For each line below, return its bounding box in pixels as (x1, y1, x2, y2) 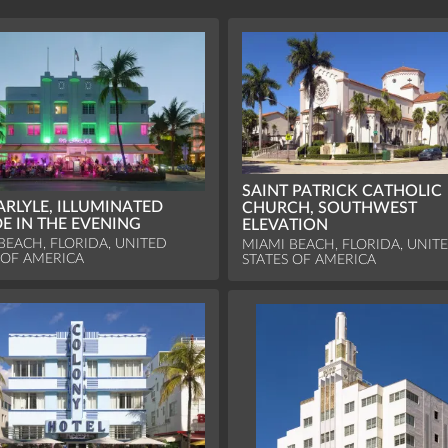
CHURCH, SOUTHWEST (242, 200, 418, 217)
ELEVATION (242, 217, 329, 234)
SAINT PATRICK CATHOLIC (242, 183, 443, 200)
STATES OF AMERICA (242, 252, 377, 268)
